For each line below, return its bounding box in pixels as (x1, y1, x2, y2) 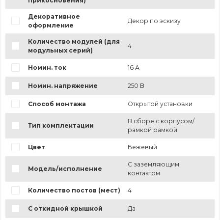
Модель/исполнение (27, 165, 102, 173)
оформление (27, 22, 74, 29)
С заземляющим (127, 161, 179, 168)
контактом (127, 169, 160, 177)
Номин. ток (27, 64, 66, 72)
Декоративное (27, 13, 80, 21)
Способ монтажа (27, 100, 86, 108)
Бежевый (127, 143, 157, 151)
